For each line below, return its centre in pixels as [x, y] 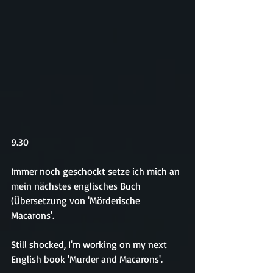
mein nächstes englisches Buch [77, 186]
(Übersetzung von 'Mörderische [77, 200]
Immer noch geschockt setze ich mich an [97, 171]
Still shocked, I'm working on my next [90, 244]
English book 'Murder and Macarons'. [87, 259]
